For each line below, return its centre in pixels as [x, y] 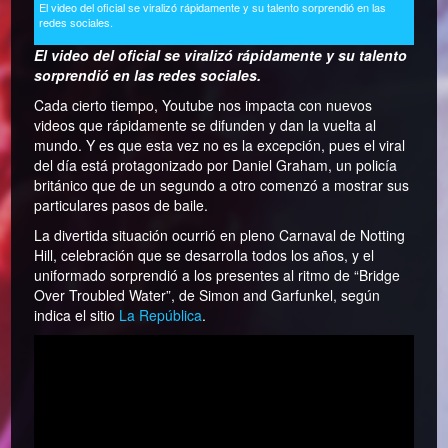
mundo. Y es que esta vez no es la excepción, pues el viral [220, 145]
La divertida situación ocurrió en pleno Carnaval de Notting [220, 235]
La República [161, 315]
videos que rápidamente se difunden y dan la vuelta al [205, 125]
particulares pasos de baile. [121, 205]
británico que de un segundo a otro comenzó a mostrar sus [222, 185]
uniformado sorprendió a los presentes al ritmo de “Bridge [217, 275]
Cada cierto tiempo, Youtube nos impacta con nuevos [203, 105]
